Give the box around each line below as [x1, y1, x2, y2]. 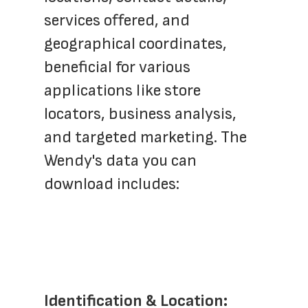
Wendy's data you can [44, 151, 197, 170]
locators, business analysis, [44, 104, 236, 124]
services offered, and [44, 10, 190, 30]
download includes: [44, 174, 179, 194]
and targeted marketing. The [44, 127, 247, 147]
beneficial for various [44, 57, 190, 77]
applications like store [44, 80, 201, 100]
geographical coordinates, [44, 34, 227, 54]
